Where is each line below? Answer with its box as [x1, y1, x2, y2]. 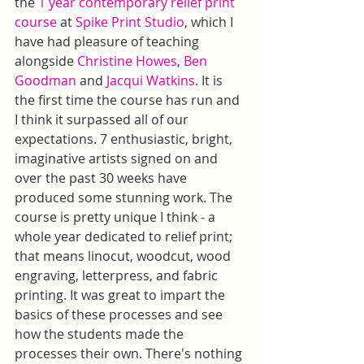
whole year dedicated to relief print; [15, 227, 236, 245]
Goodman [15, 71, 76, 89]
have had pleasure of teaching [15, 32, 202, 50]
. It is [195, 71, 226, 89]
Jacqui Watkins [106, 71, 195, 89]
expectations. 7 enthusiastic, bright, [15, 130, 236, 148]
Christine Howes [77, 52, 177, 70]
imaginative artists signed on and [15, 149, 221, 167]
